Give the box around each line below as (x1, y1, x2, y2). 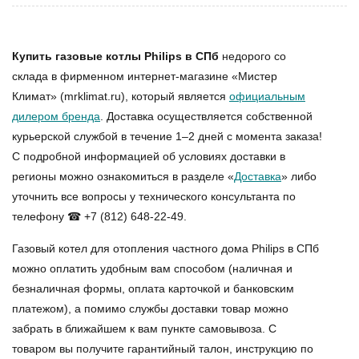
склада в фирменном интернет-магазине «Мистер (12, 70, 277, 83)
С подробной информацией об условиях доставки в (12, 150, 285, 163)
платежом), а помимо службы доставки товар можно (12, 302, 288, 315)
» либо (281, 170, 317, 183)
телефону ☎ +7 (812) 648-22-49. (12, 210, 187, 223)
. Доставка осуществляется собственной (100, 110, 313, 123)
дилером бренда (12, 110, 100, 123)
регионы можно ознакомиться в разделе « (12, 170, 234, 183)
